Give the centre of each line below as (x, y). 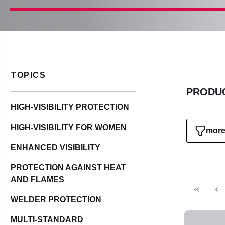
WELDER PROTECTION (56, 200)
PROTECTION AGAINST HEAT (68, 168)
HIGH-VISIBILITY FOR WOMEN (69, 128)
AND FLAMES (37, 180)
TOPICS (29, 75)
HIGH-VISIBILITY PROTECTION (70, 107)
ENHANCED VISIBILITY (55, 148)
